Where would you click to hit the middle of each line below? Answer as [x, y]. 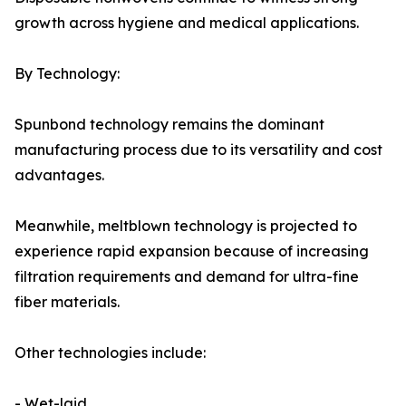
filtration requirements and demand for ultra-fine [187, 277]
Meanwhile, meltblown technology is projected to [186, 226]
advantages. [59, 175]
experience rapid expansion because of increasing [192, 251]
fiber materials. [67, 302]
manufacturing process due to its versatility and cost [198, 150]
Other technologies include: [110, 353]
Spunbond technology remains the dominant [169, 125]
